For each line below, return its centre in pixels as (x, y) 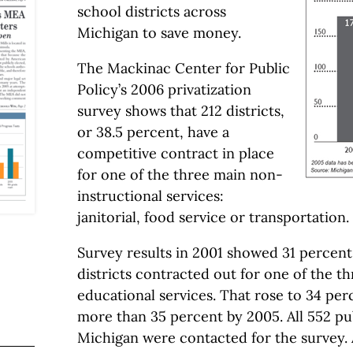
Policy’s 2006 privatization (164, 89)
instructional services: (150, 195)
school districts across (152, 11)
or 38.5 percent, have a (153, 132)
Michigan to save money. (159, 32)
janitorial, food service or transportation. (213, 217)
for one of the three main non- (180, 174)
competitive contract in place (176, 153)
